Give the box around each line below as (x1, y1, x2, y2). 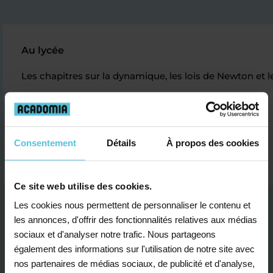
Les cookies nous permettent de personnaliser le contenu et (14, 200, 250, 211)
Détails (107, 137, 136, 148)
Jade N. (21, 94, 55, 107)
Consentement (14, 137, 76, 148)
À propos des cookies (166, 137, 259, 148)
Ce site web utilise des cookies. (14, 180, 152, 191)
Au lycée (21, 44, 64, 56)
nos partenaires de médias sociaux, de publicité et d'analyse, (14, 258, 255, 269)
